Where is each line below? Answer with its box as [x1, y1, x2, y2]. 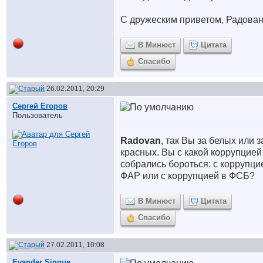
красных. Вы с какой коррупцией [120, 147, 262, 157]
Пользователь [12, 111, 63, 120]
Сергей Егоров [12, 102, 68, 110]
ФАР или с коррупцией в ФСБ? [120, 171, 255, 181]
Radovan [120, 136, 161, 146]
